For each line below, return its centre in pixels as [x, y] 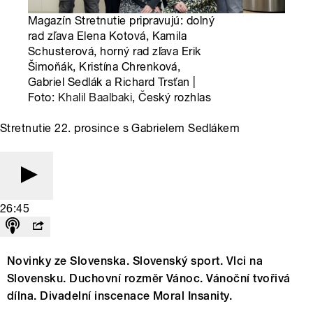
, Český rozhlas [172, 98]
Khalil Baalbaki [95, 98]
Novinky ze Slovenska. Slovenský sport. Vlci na [135, 261]
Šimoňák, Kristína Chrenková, [104, 67]
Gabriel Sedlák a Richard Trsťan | [112, 82]
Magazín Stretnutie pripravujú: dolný [122, 21]
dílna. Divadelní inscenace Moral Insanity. [120, 296]
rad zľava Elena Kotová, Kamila [108, 36]
